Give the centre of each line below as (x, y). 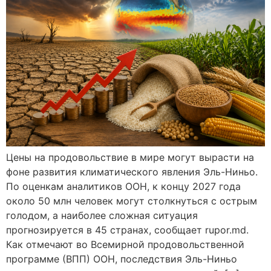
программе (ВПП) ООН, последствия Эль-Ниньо (122, 259)
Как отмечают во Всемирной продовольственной (125, 245)
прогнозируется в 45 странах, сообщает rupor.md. (127, 230)
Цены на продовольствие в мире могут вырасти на (130, 158)
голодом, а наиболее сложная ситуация (102, 216)
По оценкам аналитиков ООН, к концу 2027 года (123, 187)
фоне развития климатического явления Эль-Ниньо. (132, 172)
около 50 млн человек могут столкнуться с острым (132, 201)
